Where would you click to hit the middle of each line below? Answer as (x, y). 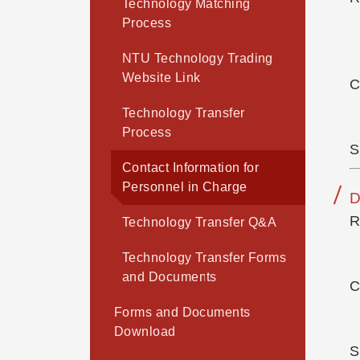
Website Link (162, 78)
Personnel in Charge (185, 187)
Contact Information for (191, 168)
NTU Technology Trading (198, 59)
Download (145, 332)
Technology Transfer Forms (205, 258)
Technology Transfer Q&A (200, 223)
